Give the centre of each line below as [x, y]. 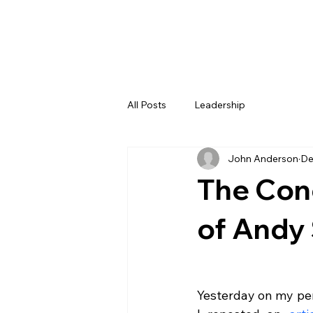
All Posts [147, 104]
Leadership [220, 104]
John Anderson [263, 158]
